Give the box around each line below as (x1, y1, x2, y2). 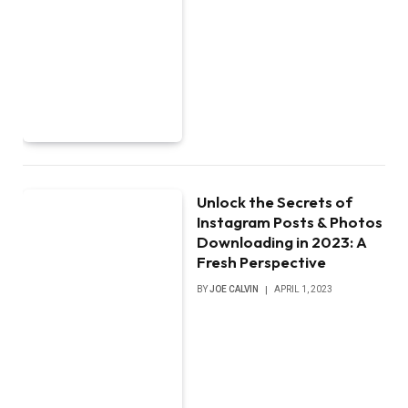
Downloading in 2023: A (197, 231, 368, 251)
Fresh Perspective (197, 251, 327, 271)
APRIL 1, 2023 (274, 283, 333, 294)
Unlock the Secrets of (197, 191, 353, 211)
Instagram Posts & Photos (197, 211, 383, 231)
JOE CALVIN (209, 283, 260, 294)
